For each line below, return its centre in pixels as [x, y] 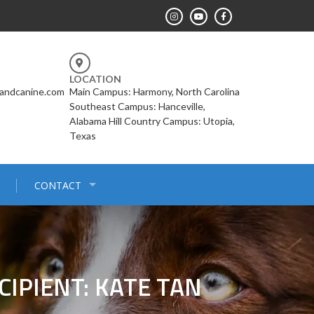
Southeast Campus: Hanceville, [137, 106]
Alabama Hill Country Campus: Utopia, [152, 121]
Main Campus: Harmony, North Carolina [154, 91]
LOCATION [95, 79]
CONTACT [58, 185]
